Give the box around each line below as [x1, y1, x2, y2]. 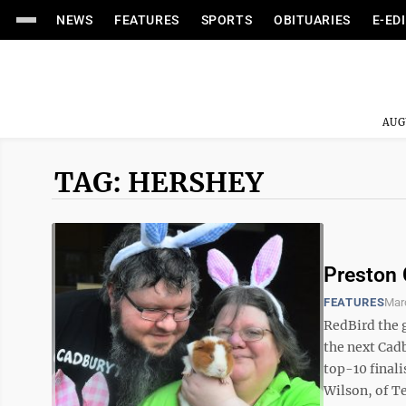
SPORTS [200, 13, 253, 27]
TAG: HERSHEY [54, 165, 264, 199]
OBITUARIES [274, 13, 351, 27]
